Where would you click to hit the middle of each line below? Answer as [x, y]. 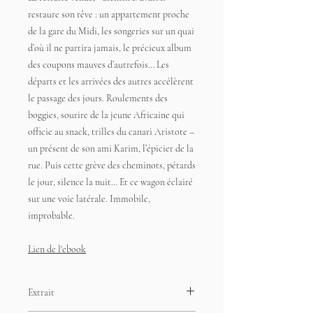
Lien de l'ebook [57, 249]
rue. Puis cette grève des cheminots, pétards [112, 165]
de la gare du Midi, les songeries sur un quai [111, 31]
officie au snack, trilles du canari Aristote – [111, 132]
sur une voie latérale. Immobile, [89, 199]
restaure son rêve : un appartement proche [109, 14]
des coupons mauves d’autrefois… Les [99, 65]
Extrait [41, 292]
